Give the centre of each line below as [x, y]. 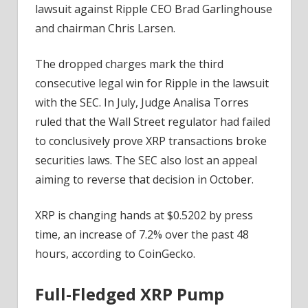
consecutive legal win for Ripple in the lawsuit [152, 84]
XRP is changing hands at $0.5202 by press [144, 216]
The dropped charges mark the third [129, 64]
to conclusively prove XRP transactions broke [151, 141]
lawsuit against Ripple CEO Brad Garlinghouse [154, 9]
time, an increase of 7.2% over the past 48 [142, 235]
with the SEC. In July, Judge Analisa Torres [142, 103]
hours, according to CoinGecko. [115, 254]
